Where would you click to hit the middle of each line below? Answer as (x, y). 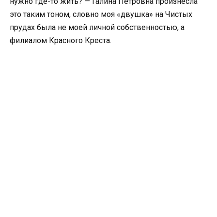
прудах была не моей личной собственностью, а (97, 28)
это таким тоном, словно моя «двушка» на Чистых (101, 15)
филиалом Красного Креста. (61, 41)
